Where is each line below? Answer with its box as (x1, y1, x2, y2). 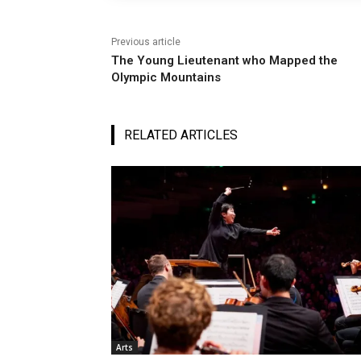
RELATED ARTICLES (124, 127, 238, 143)
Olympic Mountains (111, 70, 221, 85)
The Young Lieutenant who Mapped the (111, 53, 338, 68)
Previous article (111, 36, 180, 48)
